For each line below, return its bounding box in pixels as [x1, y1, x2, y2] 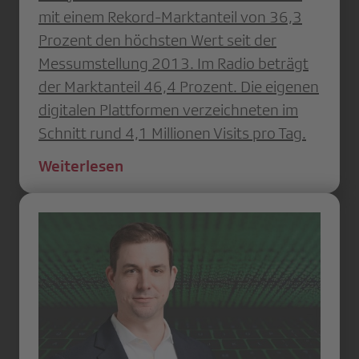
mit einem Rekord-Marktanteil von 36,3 [38, 7, 302, 26]
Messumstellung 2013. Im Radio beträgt [38, 54, 309, 72]
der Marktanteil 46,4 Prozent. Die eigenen [38, 77, 319, 95]
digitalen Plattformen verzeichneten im [38, 100, 298, 119]
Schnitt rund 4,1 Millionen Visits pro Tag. [38, 123, 306, 142]
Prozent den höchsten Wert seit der [38, 30, 276, 49]
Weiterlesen [38, 156, 123, 175]
